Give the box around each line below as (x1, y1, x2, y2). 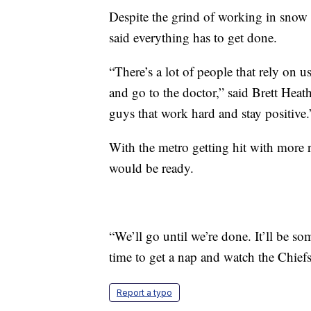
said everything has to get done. (109, 28, 277, 47)
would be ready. (109, 159, 194, 177)
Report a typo (117, 287, 172, 299)
